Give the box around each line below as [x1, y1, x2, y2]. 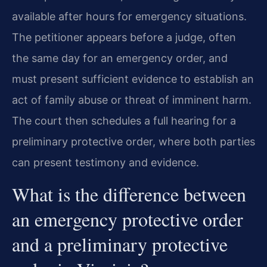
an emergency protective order [12, 206, 243, 232]
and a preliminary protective [12, 231, 228, 257]
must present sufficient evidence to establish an [12, 73, 254, 86]
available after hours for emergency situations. [12, 10, 247, 23]
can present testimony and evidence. [12, 156, 199, 169]
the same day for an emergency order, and [12, 52, 228, 65]
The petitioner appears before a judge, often [12, 31, 236, 44]
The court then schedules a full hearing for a [12, 114, 236, 128]
